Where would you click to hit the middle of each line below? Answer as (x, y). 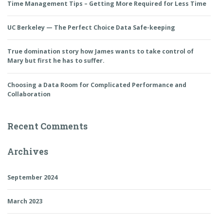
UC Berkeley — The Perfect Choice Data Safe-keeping (91, 28)
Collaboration (29, 94)
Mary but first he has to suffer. (56, 61)
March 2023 (25, 201)
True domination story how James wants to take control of (100, 52)
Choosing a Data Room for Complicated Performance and (97, 85)
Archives (28, 151)
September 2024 (32, 177)
